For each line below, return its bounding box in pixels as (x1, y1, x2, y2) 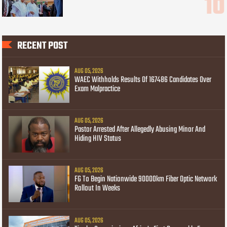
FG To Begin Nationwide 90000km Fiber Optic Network (74, 173, 217, 186)
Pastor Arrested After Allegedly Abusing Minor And (74, 123, 206, 137)
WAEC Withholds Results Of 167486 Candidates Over (74, 73, 212, 87)
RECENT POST (17, 38, 68, 54)
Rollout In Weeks (74, 182, 121, 196)
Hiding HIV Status (74, 132, 122, 146)
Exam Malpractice (74, 82, 121, 96)
